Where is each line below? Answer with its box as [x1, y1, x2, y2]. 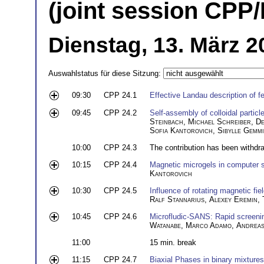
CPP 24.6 [104, 212, 137, 221]
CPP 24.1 [104, 90, 137, 100]
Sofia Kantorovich [150, 126, 213, 135]
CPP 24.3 [104, 143, 137, 152]
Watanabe [150, 220, 181, 230]
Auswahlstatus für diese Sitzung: [48, 68, 163, 78]
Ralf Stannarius [150, 194, 204, 204]
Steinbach [150, 117, 183, 126]
